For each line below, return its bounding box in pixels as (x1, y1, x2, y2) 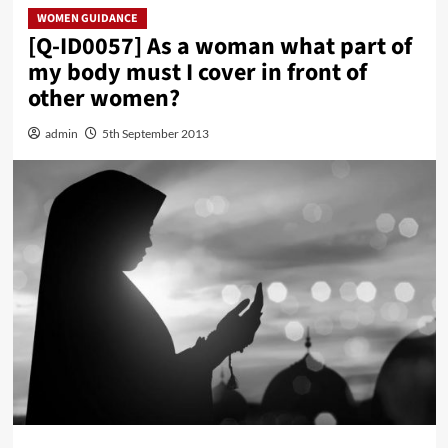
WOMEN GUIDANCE (36, 10, 138, 28)
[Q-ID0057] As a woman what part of (27, 29, 412, 65)
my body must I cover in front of (27, 55, 367, 91)
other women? (27, 81, 180, 117)
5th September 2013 (101, 126, 209, 142)
